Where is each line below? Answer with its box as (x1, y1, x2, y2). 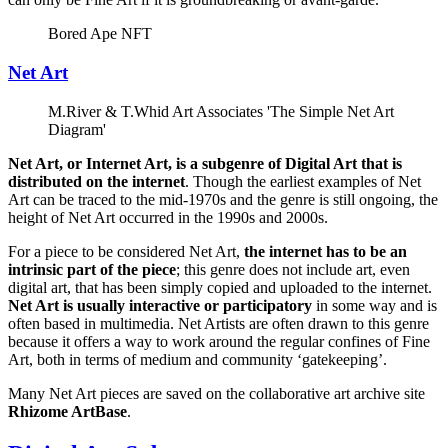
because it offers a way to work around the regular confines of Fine (8, 332, 430, 350)
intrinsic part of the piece (8, 260, 176, 278)
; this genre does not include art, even (176, 260, 410, 278)
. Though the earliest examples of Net (185, 172, 421, 190)
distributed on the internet (8, 172, 185, 190)
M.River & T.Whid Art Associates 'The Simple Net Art (48, 102, 394, 120)
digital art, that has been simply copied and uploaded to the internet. (8, 278, 432, 296)
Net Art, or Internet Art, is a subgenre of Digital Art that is (8, 154, 402, 172)
